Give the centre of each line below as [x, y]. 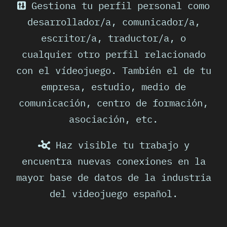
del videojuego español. [113, 194]
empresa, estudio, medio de [113, 87]
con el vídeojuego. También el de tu [113, 70]
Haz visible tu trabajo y [120, 145]
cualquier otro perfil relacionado [113, 54]
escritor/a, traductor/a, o [113, 38]
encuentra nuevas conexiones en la [113, 161]
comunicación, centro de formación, [113, 103]
